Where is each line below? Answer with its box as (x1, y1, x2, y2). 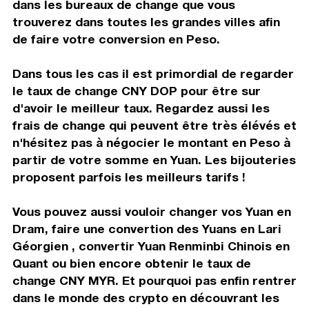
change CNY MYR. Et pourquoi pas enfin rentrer (12, 272, 297, 288)
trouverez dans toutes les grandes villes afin (12, 14, 280, 29)
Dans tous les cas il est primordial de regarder (12, 66, 294, 81)
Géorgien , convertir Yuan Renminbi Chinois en (12, 238, 290, 253)
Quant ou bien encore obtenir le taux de (12, 255, 251, 270)
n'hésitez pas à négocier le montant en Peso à (12, 134, 290, 150)
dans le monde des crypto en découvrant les (12, 290, 279, 305)
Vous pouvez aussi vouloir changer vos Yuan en (12, 203, 291, 219)
